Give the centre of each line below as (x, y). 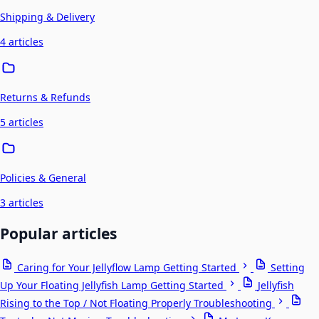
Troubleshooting (234, 303)
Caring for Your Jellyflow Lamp (89, 268)
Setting (288, 268)
